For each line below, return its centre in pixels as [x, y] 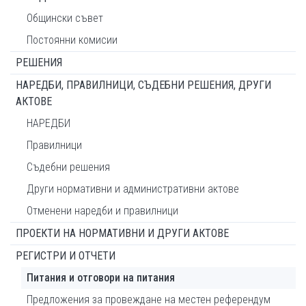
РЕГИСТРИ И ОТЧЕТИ [66, 256]
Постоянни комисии [72, 40]
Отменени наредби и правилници [102, 211]
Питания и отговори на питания [101, 278]
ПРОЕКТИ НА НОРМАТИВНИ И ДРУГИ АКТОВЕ [122, 233]
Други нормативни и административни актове [133, 189]
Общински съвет [65, 18]
